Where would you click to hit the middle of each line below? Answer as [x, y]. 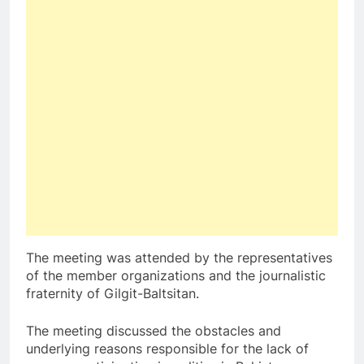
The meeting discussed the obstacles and [154, 330]
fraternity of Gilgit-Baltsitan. [113, 293]
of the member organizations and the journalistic [176, 275]
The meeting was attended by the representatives [179, 257]
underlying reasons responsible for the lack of [167, 348]
